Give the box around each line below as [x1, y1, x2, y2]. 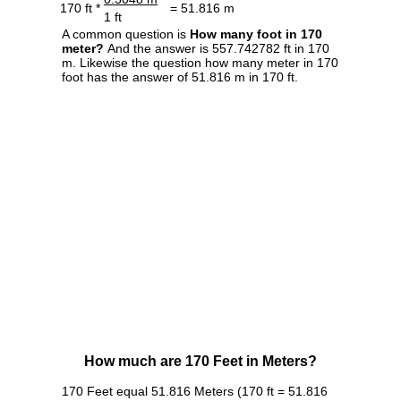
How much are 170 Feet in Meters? [84, 354, 317, 370]
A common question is [62, 27, 190, 42]
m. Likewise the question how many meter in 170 [62, 55, 338, 71]
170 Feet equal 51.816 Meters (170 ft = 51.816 [62, 384, 328, 399]
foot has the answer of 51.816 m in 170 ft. [62, 70, 298, 85]
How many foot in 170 [190, 27, 322, 42]
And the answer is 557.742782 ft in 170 [104, 41, 329, 56]
